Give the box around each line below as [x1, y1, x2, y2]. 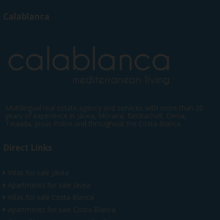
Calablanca [3, 10, 50, 22]
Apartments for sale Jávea [8, 180, 90, 190]
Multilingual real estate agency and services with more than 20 [5, 103, 203, 112]
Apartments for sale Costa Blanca [8, 204, 115, 214]
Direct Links [3, 141, 52, 153]
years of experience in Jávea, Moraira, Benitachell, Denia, [5, 110, 187, 120]
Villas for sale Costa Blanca [8, 192, 94, 202]
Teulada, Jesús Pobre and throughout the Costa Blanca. [5, 118, 182, 128]
